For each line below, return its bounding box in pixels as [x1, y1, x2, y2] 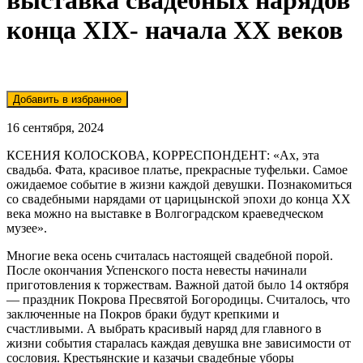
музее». [6, 220, 47, 235]
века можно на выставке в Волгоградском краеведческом [6, 206, 323, 220]
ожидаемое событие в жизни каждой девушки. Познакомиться [6, 177, 352, 191]
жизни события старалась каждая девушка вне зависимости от [6, 335, 351, 350]
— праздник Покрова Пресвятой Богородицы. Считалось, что [6, 292, 350, 306]
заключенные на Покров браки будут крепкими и [6, 306, 280, 321]
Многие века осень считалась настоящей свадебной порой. [6, 248, 333, 263]
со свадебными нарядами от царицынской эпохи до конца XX [6, 191, 351, 206]
